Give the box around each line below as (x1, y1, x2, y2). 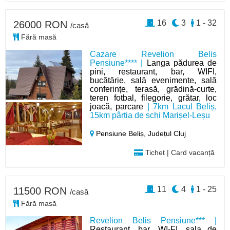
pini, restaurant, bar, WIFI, (90, 67, 217, 76)
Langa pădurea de (146, 59, 217, 68)
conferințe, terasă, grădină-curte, (90, 85, 217, 94)
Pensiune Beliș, (94, 129, 148, 138)
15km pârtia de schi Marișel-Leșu (90, 111, 210, 120)
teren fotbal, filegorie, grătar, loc (90, 93, 217, 103)
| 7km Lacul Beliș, (143, 102, 217, 111)
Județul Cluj (148, 129, 186, 138)
